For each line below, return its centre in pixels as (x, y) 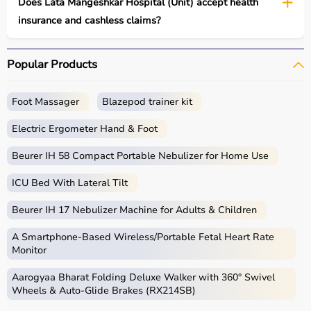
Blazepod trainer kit (147, 102)
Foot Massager (45, 102)
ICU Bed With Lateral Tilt (70, 183)
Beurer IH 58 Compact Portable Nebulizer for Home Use (140, 156)
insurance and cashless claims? (89, 20)
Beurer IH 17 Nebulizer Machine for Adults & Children (134, 210)
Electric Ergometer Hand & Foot (85, 129)
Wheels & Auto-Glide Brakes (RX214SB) (104, 291)
